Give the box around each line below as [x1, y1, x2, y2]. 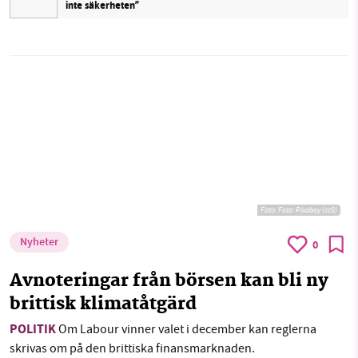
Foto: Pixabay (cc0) [278, 205, 337, 216]
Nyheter [20, 234, 58, 253]
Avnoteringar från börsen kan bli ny [10, 268, 328, 296]
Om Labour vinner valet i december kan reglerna [56, 321, 316, 338]
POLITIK [10, 320, 56, 341]
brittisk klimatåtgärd [10, 291, 197, 320]
